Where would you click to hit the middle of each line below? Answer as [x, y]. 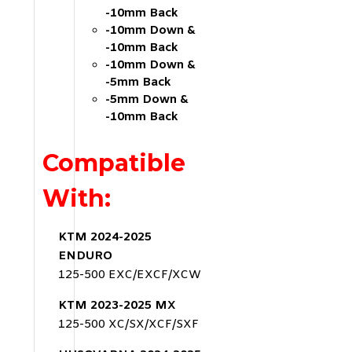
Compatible [114, 163]
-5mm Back [138, 82]
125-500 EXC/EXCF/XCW [130, 275]
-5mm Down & [147, 99]
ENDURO [85, 256]
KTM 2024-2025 [105, 237]
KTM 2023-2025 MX [117, 305]
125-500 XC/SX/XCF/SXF [128, 324]
